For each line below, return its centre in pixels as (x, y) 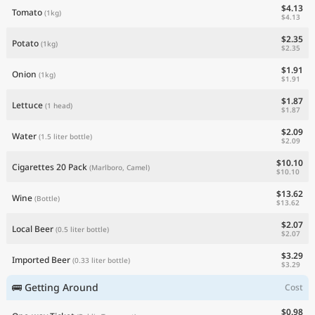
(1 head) (59, 105)
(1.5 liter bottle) (65, 136)
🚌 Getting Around (55, 287)
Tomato (27, 12)
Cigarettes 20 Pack (50, 167)
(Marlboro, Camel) (120, 167)
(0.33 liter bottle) (101, 260)
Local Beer (33, 229)
